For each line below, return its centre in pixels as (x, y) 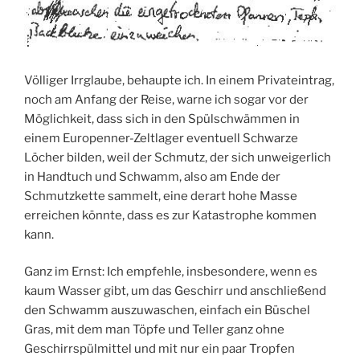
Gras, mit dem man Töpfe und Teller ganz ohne (154, 330)
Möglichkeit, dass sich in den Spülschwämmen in (162, 119)
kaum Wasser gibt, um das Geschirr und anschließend (175, 291)
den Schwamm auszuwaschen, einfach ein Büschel (167, 311)
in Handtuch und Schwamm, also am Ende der (152, 176)
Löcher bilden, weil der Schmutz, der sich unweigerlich (178, 157)
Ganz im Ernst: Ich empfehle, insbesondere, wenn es (171, 272)
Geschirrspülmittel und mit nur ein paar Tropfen (160, 349)
